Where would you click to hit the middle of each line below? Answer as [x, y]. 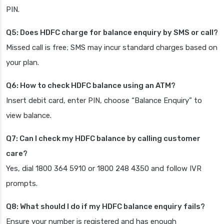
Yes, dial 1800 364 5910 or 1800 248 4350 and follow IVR [104, 169]
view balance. [29, 116]
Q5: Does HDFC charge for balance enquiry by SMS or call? [112, 33]
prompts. [22, 184]
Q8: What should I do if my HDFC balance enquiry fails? [105, 207]
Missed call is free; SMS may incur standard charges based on [112, 48]
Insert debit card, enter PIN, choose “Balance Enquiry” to [104, 101]
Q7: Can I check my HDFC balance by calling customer [103, 139]
